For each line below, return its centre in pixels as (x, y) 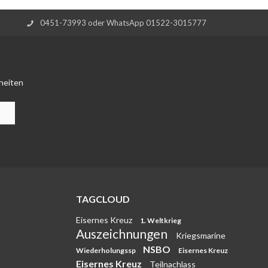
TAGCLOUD (103, 199)
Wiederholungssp (106, 250)
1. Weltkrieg (161, 220)
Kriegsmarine (201, 235)
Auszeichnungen (123, 234)
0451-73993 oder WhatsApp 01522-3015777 (123, 22)
